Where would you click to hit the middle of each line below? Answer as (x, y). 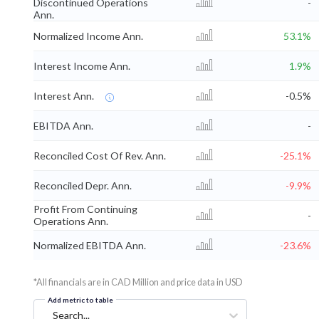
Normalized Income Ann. (88, 36)
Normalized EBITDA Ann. (90, 245)
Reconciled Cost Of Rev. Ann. (100, 155)
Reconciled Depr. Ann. (83, 185)
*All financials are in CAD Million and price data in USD (138, 282)
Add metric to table (80, 299)
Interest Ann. (64, 95)
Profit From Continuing (85, 209)
